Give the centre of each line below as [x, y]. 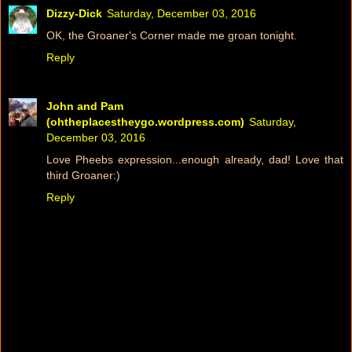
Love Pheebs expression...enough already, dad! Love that [195, 160]
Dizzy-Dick [74, 14]
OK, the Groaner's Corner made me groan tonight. [172, 36]
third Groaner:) [83, 176]
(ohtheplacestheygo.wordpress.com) [145, 122]
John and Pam [85, 106]
